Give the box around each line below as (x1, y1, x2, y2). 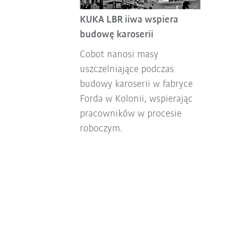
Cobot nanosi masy (79, 49, 158, 60)
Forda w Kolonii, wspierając (79, 94, 193, 104)
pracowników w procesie (79, 108, 181, 119)
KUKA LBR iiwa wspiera (79, 14, 178, 25)
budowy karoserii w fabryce (79, 79, 193, 89)
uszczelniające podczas (79, 64, 174, 75)
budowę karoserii (79, 29, 153, 40)
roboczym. (79, 123, 123, 134)
